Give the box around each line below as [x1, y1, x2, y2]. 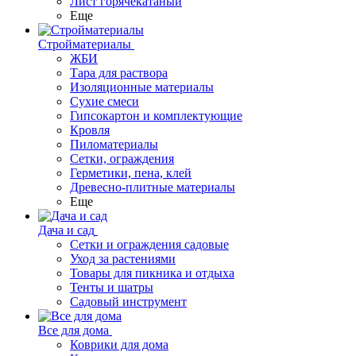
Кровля [70, 123, 110, 137]
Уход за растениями [70, 252, 176, 265]
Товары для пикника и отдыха [70, 266, 234, 280]
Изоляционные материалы [70, 80, 214, 94]
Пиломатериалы [70, 137, 158, 151]
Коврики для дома [70, 338, 168, 351]
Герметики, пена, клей [70, 166, 192, 180]
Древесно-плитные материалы [70, 180, 235, 194]
